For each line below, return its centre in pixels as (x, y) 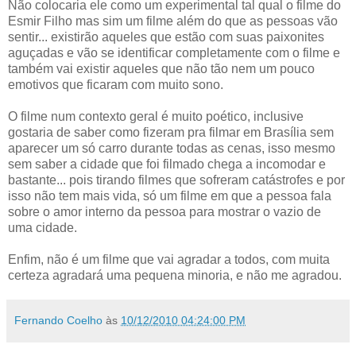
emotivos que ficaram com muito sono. (116, 84)
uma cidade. (43, 227)
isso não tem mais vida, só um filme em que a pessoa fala (170, 195)
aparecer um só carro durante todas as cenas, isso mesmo (172, 148)
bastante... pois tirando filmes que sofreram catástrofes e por (176, 180)
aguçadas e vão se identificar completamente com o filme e (174, 52)
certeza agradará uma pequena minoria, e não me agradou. (175, 275)
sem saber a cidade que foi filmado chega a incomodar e (167, 164)
